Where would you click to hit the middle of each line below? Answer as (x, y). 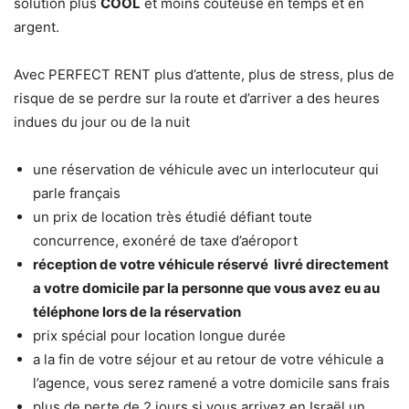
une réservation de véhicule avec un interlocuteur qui (206, 170)
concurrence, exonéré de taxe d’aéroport (165, 241)
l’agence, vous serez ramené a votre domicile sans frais (211, 383)
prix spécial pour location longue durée (159, 336)
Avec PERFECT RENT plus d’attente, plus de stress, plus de (204, 75)
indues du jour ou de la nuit (102, 122)
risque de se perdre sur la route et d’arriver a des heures (197, 99)
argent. (37, 27)
